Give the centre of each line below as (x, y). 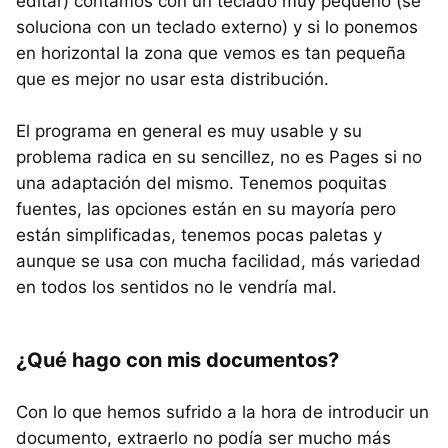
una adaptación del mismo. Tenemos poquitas (201, 183)
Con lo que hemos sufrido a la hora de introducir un (222, 412)
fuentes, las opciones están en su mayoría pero (206, 209)
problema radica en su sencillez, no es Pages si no (219, 157)
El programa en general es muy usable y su (189, 131)
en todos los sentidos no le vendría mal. (176, 287)
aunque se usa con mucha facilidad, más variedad (218, 261)
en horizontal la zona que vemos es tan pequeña (211, 53)
